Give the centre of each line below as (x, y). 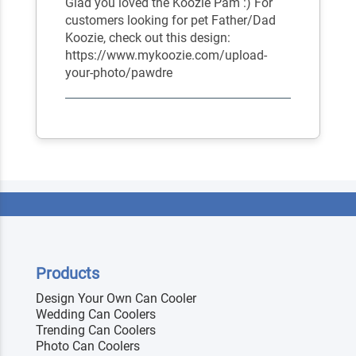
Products (68, 274)
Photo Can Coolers (88, 346)
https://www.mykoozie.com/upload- (166, 56)
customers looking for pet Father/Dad (171, 21)
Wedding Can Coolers (96, 315)
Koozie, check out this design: (148, 38)
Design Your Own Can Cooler (116, 299)
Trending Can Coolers (96, 331)
